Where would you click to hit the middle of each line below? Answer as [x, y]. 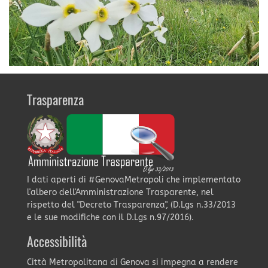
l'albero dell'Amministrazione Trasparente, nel [120, 192]
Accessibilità [57, 243]
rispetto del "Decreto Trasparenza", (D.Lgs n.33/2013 [131, 205]
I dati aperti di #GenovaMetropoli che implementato [133, 179]
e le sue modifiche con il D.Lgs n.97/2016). [110, 217]
